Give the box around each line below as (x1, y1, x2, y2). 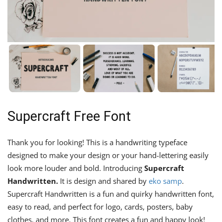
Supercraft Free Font (7, 108, 131, 124)
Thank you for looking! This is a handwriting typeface (7, 137, 187, 147)
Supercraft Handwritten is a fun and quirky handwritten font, (7, 188, 214, 199)
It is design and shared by (58, 175, 149, 186)
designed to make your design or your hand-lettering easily (7, 150, 209, 160)
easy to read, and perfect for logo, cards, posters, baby (7, 201, 193, 212)
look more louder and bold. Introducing (7, 163, 144, 173)
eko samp (149, 175, 182, 186)
